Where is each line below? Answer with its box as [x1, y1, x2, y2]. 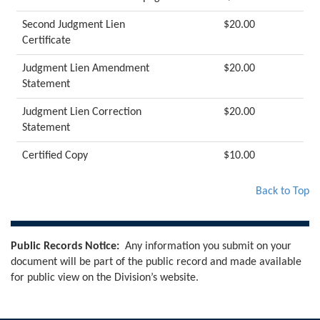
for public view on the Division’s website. [11, 272, 199, 284]
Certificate [22, 35, 71, 46]
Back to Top [256, 186, 309, 197]
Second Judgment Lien [22, 19, 125, 31]
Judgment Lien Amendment [22, 63, 149, 74]
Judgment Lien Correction [22, 106, 141, 118]
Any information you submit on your [119, 241, 291, 252]
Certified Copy [22, 150, 88, 161]
